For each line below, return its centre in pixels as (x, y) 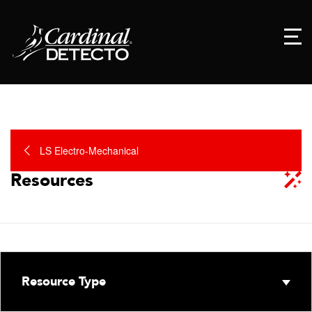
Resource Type (64, 281)
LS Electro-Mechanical (89, 150)
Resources (52, 180)
